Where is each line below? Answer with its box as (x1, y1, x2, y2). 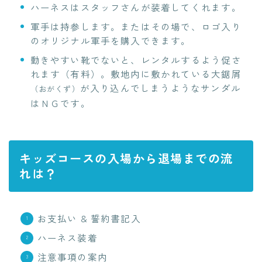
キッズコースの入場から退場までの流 (19, 150, 233, 167)
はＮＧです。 (30, 96, 91, 109)
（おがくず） (30, 82, 80, 94)
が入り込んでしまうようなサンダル (80, 81, 241, 94)
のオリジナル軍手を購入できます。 (30, 33, 191, 47)
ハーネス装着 (37, 231, 98, 244)
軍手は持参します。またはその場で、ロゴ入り (30, 19, 242, 33)
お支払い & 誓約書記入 (37, 212, 141, 225)
